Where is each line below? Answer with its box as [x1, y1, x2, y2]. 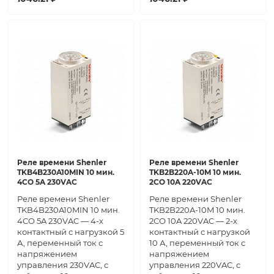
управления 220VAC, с [149, 260, 240, 270]
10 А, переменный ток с [149, 238, 245, 248]
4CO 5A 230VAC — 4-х [17, 216, 103, 226]
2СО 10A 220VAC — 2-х [149, 216, 237, 226]
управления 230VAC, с [17, 260, 108, 270]
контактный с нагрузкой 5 [17, 227, 124, 237]
